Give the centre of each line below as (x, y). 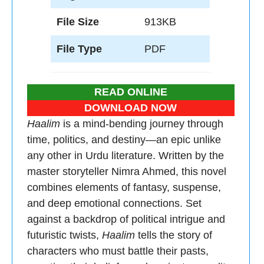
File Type (79, 49)
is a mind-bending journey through (142, 124)
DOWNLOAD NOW (131, 108)
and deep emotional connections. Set (114, 203)
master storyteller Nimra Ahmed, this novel (127, 171)
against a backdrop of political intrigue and (126, 219)
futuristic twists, (65, 235)
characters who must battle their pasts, (118, 251)
